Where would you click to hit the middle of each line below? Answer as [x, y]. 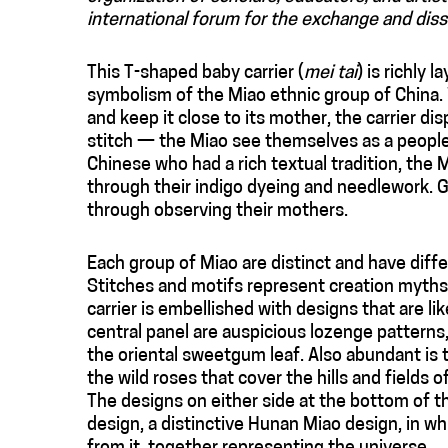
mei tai [330, 73]
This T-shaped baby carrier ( [195, 73]
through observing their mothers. [217, 211]
